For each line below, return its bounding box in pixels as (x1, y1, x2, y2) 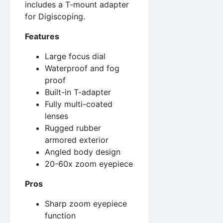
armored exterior (45, 135, 109, 145)
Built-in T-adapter (45, 87, 111, 98)
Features (25, 31, 59, 42)
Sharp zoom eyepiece (45, 199, 127, 209)
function (45, 211, 76, 221)
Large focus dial (45, 51, 106, 62)
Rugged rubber (45, 123, 101, 133)
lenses (45, 111, 68, 121)
